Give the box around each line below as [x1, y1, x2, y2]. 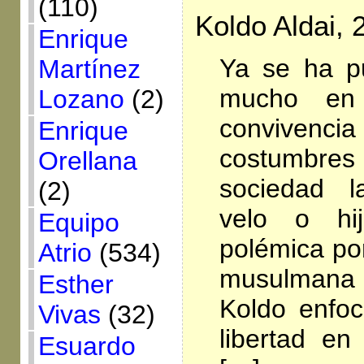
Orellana [37, 146, 137, 175]
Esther [37, 270, 114, 299]
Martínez [37, 54, 141, 84]
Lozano [37, 84, 124, 114]
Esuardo [37, 331, 136, 361]
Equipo [37, 208, 119, 237]
